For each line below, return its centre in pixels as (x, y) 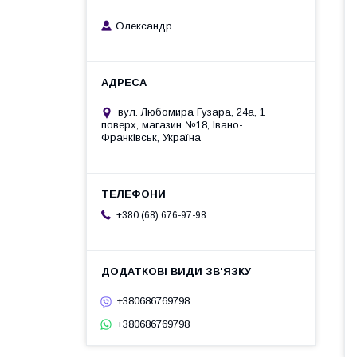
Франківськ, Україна (151, 138)
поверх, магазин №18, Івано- (172, 125)
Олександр (144, 26)
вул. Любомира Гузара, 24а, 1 (192, 112)
